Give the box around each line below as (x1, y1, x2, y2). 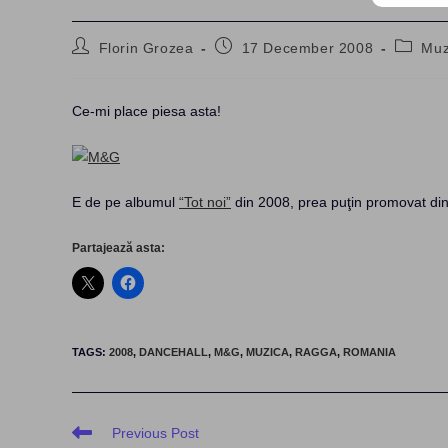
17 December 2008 (241, 40, 374, 56)
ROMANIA (343, 345, 396, 358)
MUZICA (246, 345, 289, 358)
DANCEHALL (139, 345, 208, 358)
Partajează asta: (72, 240, 165, 255)
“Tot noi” (179, 193, 231, 210)
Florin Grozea (98, 40, 194, 56)
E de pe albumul (72, 193, 179, 210)
